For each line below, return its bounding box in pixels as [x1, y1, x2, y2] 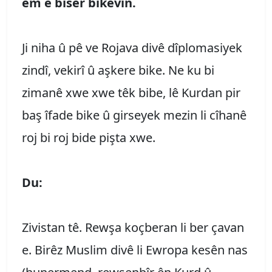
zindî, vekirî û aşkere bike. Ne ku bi [22, 61, 214, 78]
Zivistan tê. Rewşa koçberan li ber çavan [22, 219, 244, 236]
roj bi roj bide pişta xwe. [22, 129, 155, 146]
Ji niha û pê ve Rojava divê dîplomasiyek [22, 39, 242, 56]
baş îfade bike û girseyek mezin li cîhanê [22, 106, 246, 123]
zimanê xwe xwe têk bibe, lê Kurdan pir [22, 84, 240, 101]
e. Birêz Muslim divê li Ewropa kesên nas [22, 241, 248, 258]
